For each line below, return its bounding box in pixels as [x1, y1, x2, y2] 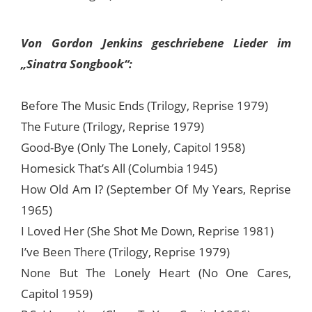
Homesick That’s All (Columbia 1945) [21, 159, 217, 176]
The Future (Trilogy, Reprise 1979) [21, 118, 204, 134]
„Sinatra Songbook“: [21, 55, 132, 72]
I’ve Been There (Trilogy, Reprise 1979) [21, 243, 230, 260]
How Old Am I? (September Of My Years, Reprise [21, 180, 291, 197]
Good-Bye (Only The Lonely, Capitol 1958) [21, 139, 245, 155]
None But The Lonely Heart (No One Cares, [21, 264, 291, 281]
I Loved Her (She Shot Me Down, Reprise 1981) [21, 222, 274, 239]
